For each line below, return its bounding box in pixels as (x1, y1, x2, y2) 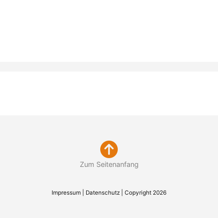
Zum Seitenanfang (79, 160, 139, 168)
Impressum (52, 189, 81, 196)
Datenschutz (86, 189, 120, 196)
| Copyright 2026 (120, 189, 166, 196)
